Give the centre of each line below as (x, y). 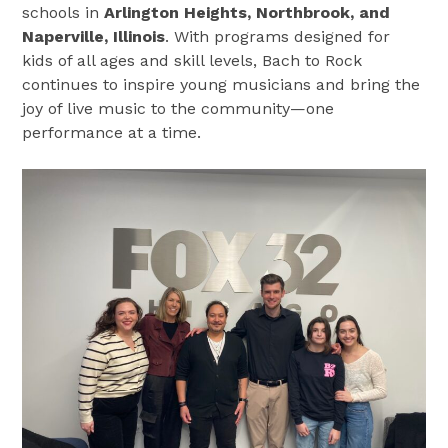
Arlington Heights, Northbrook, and (247, 12)
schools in (63, 12)
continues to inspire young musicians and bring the (221, 84)
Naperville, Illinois (94, 36)
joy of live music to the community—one (178, 108)
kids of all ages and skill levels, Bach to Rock (192, 60)
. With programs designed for (278, 36)
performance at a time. (112, 132)
